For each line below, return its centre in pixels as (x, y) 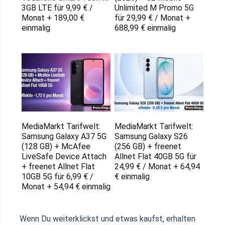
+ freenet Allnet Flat (58, 167)
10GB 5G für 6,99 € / (57, 177)
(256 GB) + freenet (148, 147)
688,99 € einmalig (145, 28)
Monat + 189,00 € (53, 18)
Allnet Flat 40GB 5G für (155, 157)
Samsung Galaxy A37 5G (64, 137)
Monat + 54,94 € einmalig (66, 187)
